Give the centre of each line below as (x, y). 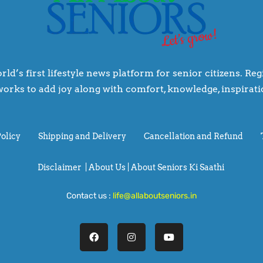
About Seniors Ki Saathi (177, 168)
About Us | (109, 168)
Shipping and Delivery (82, 136)
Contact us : (90, 196)
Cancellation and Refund (193, 136)
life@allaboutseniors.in (155, 196)
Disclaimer (59, 168)
